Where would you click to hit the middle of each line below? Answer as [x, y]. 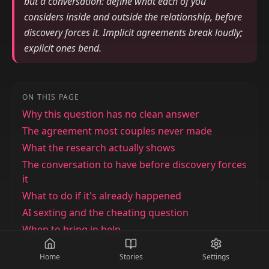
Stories [131, 257]
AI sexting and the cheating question [105, 213]
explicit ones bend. [63, 48]
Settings [216, 257]
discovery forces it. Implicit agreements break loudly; [133, 32]
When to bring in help [71, 229]
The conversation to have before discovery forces [134, 165]
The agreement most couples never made [117, 131]
